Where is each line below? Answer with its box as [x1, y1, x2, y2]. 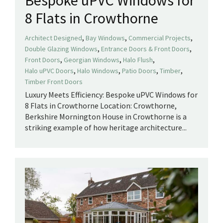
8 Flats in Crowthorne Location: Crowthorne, [25, 101, 177, 111]
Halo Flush [123, 55, 153, 65]
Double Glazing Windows [25, 44, 98, 54]
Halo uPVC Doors [25, 66, 74, 76]
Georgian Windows [64, 55, 119, 65]
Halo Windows [77, 66, 118, 76]
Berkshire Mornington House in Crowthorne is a [25, 111, 187, 122]
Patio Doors [122, 66, 156, 76]
